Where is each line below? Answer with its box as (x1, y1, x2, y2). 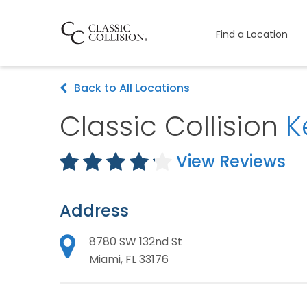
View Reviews (176, 150, 286, 173)
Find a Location (215, 27, 288, 41)
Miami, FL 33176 (89, 251, 169, 267)
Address (60, 199, 129, 222)
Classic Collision (60, 107, 286, 145)
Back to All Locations (74, 80, 190, 96)
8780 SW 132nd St (89, 234, 182, 249)
